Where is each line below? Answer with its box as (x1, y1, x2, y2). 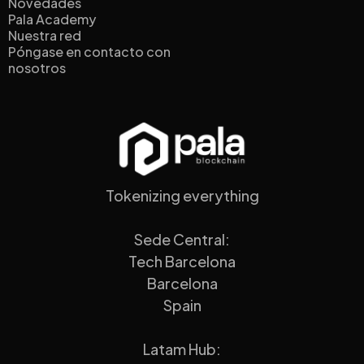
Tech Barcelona (128, 251, 236, 271)
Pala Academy (8, 11, 96, 28)
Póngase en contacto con (8, 43, 171, 61)
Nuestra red (8, 27, 81, 45)
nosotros (8, 59, 66, 77)
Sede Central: (134, 229, 230, 249)
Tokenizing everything (105, 185, 259, 205)
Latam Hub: (143, 339, 221, 358)
